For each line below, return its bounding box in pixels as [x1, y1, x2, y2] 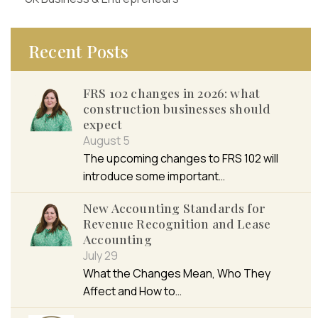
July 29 [83, 248, 118, 264]
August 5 [83, 133, 130, 149]
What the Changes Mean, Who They [83, 265, 270, 282]
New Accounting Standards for [83, 199, 265, 216]
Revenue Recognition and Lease [83, 215, 271, 232]
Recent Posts [28, 40, 128, 63]
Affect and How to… [83, 283, 182, 300]
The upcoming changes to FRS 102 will [83, 150, 278, 167]
